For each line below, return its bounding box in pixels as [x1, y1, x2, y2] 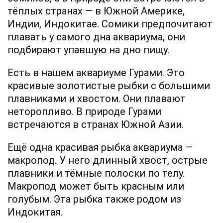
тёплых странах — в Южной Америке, [7, 4, 185, 17]
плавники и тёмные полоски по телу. [7, 167, 185, 179]
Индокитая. [7, 206, 63, 218]
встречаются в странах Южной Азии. [7, 118, 184, 130]
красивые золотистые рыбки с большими [7, 79, 210, 92]
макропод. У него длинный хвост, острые [7, 154, 208, 166]
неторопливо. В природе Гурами [7, 105, 161, 117]
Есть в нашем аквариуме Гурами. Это [7, 66, 185, 79]
